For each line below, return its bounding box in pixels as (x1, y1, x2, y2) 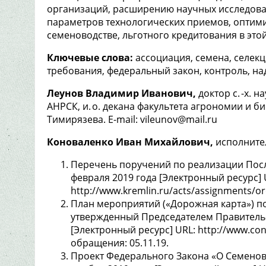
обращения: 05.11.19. (71, 236, 169, 249)
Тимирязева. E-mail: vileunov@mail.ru (47, 112, 217, 126)
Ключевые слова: (47, 50, 133, 64)
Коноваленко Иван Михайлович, (47, 135, 213, 148)
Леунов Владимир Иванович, (47, 86, 196, 100)
